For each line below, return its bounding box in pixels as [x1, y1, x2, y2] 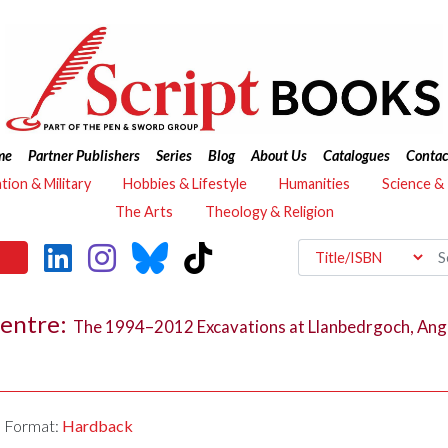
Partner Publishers [27, 147, 140, 164]
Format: [4, 416, 63, 436]
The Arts [114, 203, 173, 220]
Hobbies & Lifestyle [123, 175, 247, 192]
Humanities [279, 175, 350, 192]
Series [155, 147, 192, 164]
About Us [250, 147, 307, 164]
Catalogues [322, 147, 390, 164]
